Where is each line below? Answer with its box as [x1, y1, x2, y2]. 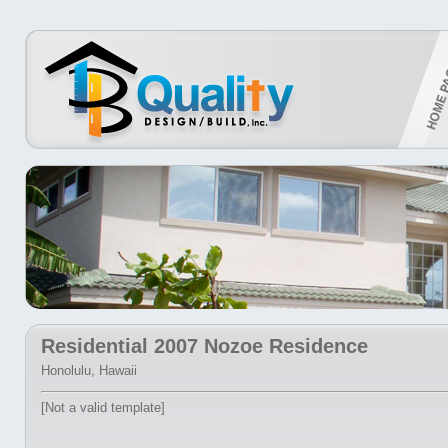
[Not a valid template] [41, 399, 165, 415]
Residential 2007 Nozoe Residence [41, 335, 368, 357]
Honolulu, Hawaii [41, 362, 137, 378]
